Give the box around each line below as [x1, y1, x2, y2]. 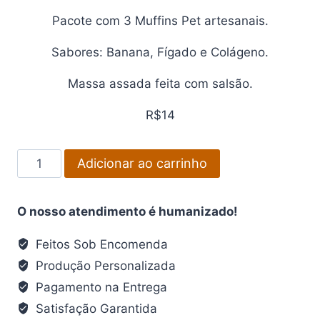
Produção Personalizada [32, 258, 176, 273]
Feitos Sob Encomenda [32, 236, 169, 251]
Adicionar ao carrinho [76, 155, 207, 171]
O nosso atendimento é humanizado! [17, 204, 238, 219]
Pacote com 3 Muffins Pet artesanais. [51, 13, 269, 28]
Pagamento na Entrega [32, 279, 168, 294]
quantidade [16, 169, 82, 184]
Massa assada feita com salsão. [67, 76, 253, 91]
